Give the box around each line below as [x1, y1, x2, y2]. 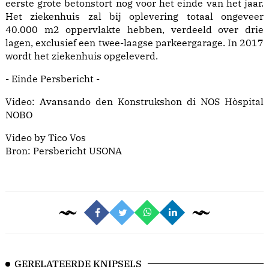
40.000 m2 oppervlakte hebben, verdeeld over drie [5, 23, 264, 36]
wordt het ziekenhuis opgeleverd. [5, 50, 158, 62]
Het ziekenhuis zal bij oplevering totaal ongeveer [5, 10, 264, 23]
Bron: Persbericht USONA [5, 145, 122, 157]
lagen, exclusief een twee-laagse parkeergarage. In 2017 [5, 37, 264, 49]
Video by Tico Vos [5, 131, 86, 144]
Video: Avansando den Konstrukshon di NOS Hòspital [5, 95, 264, 108]
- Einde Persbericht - [5, 73, 100, 85]
